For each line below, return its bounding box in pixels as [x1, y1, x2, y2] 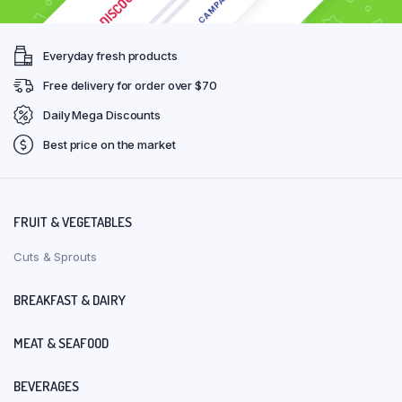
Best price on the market [43, 136, 176, 152]
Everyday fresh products [43, 48, 178, 63]
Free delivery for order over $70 [43, 77, 217, 92]
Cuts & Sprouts [13, 249, 97, 264]
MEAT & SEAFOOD [13, 334, 109, 352]
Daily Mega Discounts [43, 107, 161, 122]
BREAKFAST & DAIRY [13, 291, 126, 309]
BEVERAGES [13, 377, 79, 395]
